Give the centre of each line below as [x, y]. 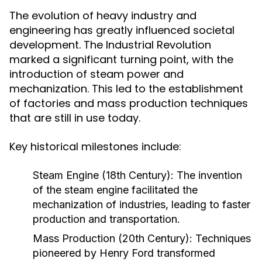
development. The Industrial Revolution [110, 45]
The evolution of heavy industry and [103, 15]
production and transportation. [106, 219]
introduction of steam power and [96, 74]
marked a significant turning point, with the [121, 59]
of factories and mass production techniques [129, 103]
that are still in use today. [75, 118]
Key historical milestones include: [95, 146]
